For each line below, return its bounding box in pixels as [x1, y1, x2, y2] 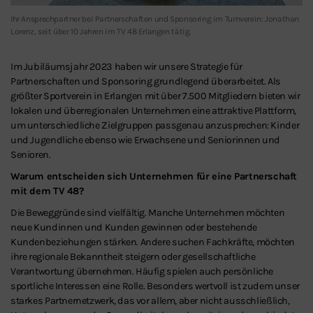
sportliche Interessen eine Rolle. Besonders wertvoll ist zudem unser [10, 279, 300, 292]
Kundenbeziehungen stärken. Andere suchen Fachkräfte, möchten [10, 235, 295, 248]
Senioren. [10, 148, 51, 161]
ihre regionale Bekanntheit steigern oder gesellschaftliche [10, 250, 256, 263]
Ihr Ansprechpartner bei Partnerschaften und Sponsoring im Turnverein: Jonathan [10, 13, 300, 24]
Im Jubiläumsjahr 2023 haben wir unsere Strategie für [10, 60, 243, 73]
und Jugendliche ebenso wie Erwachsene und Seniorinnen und [10, 133, 281, 146]
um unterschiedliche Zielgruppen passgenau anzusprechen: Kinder [10, 119, 300, 131]
